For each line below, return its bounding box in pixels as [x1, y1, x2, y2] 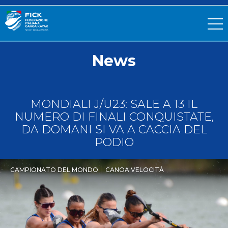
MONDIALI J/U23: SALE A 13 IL [31, 97, 197, 111]
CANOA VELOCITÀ [105, 166, 164, 174]
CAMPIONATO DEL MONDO [10, 166, 98, 174]
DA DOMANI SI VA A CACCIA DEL [21, 123, 207, 137]
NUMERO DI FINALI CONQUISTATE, [14, 110, 214, 124]
